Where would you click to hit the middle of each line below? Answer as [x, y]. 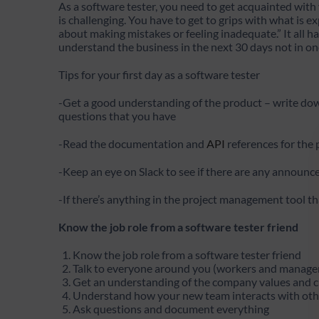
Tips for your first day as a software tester [160, 75]
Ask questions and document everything [171, 309]
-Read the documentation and [132, 144]
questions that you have [117, 116]
